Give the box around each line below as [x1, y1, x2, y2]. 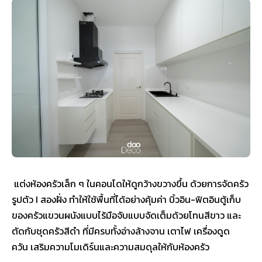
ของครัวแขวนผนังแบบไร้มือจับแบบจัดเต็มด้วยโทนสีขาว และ [12, 208, 241, 223]
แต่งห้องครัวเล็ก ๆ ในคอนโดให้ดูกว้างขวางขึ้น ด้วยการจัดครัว [12, 177, 249, 191]
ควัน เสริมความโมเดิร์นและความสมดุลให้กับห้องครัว [12, 240, 212, 254]
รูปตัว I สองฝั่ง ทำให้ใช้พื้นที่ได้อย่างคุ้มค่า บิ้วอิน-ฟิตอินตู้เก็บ [12, 192, 241, 207]
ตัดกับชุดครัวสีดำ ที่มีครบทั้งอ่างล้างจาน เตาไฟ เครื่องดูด [12, 224, 230, 239]
